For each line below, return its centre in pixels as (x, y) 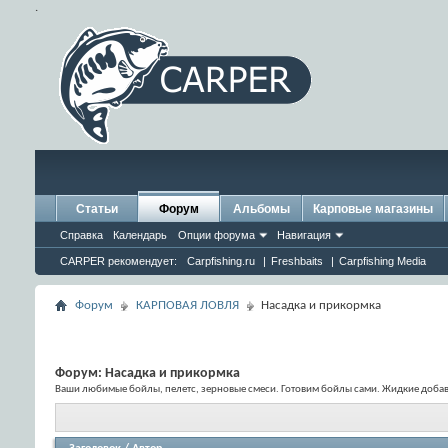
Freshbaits (297, 261)
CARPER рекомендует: (118, 261)
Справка (81, 235)
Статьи (97, 209)
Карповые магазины (373, 209)
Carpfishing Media (382, 261)
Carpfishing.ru (221, 261)
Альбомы (261, 209)
